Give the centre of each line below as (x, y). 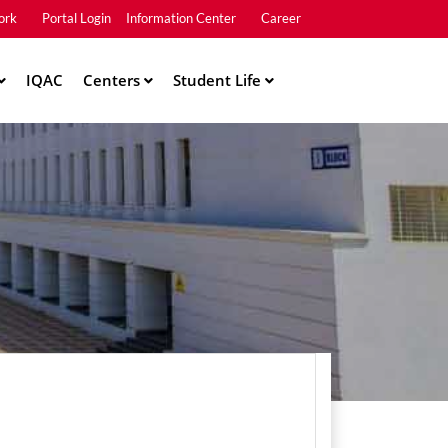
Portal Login (76, 18)
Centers (113, 80)
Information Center (181, 18)
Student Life (218, 80)
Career (281, 18)
